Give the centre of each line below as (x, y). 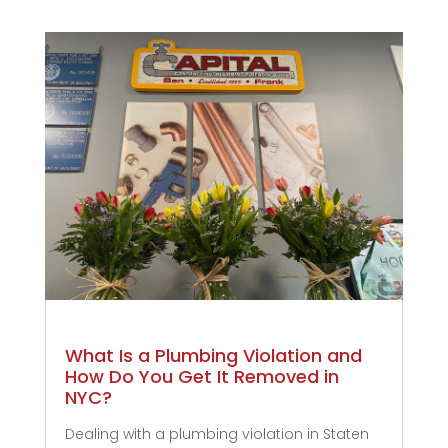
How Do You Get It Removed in (201, 377)
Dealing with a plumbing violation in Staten (216, 434)
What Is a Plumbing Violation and (213, 356)
